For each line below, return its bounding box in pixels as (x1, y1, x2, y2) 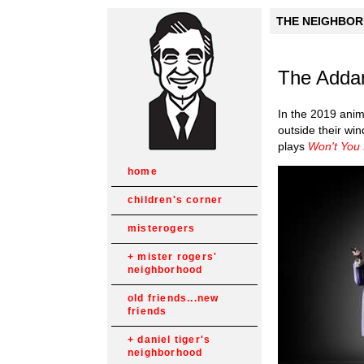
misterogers (128, 223, 196, 234)
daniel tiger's (137, 334, 211, 345)
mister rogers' (137, 251, 218, 262)
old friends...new (128, 292, 219, 304)
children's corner (128, 194, 223, 206)
